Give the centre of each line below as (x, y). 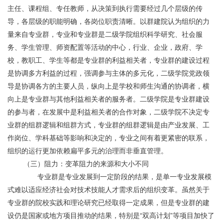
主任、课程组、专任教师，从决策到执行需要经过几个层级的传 (105, 8)
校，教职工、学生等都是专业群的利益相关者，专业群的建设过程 (109, 60)
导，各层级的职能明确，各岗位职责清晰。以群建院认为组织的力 (109, 21)
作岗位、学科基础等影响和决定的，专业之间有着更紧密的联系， (109, 138)
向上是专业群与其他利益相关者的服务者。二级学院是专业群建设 (109, 99)
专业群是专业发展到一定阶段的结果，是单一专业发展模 (15, 177)
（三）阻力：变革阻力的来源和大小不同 (86, 164)
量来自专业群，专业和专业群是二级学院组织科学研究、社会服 (105, 34)
